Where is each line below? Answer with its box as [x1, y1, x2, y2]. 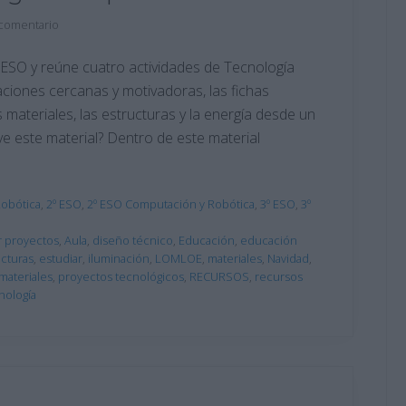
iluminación [88, 249, 150, 266]
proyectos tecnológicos [58, 267, 184, 285]
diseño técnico [92, 231, 173, 248]
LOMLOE [155, 249, 202, 266]
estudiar [39, 249, 82, 266]
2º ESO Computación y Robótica [87, 195, 255, 212]
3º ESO [260, 195, 295, 212]
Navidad [267, 249, 309, 266]
